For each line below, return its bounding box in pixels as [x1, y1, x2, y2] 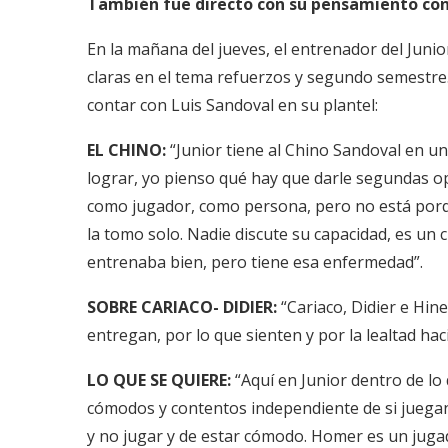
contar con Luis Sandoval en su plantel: [87, 94, 378, 116]
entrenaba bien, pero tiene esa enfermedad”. [87, 251, 423, 273]
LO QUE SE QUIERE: [87, 369, 235, 391]
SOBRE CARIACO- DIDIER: [87, 296, 277, 318]
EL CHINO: [87, 139, 170, 161]
